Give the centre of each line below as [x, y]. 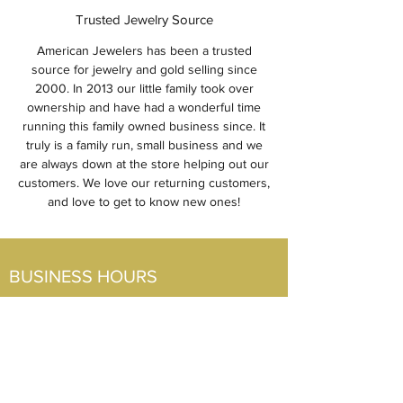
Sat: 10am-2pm [49, 361]
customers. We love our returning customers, [144, 183]
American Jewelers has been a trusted [144, 50]
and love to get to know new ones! [144, 201]
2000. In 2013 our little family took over [144, 88]
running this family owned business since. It [144, 126]
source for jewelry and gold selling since [144, 69]
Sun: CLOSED [47, 380]
